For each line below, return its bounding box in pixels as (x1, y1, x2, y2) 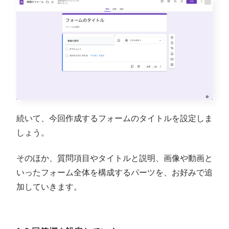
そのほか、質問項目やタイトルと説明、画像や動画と (16, 154, 213, 163)
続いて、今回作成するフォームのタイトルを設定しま (16, 113, 213, 123)
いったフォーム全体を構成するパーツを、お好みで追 (16, 168, 213, 177)
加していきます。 (16, 182, 82, 192)
